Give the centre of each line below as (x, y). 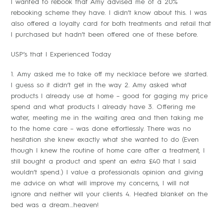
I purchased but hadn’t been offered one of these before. (105, 35)
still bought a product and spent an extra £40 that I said (104, 162)
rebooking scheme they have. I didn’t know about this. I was (109, 13)
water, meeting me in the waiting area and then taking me (107, 118)
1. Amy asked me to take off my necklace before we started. (110, 75)
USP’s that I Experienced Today (61, 55)
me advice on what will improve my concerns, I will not (100, 184)
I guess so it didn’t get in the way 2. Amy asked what (99, 85)
